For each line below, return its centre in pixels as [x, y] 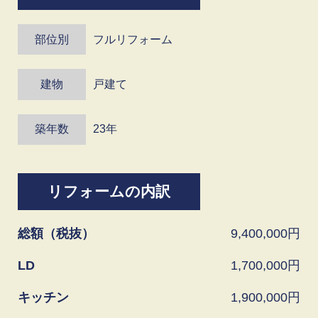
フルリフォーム [133, 39]
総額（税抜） [56, 233]
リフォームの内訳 [109, 192]
